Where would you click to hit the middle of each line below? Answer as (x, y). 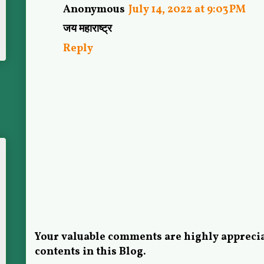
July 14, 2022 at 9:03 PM (187, 10)
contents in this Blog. (90, 252)
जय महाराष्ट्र (88, 29)
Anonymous (94, 10)
